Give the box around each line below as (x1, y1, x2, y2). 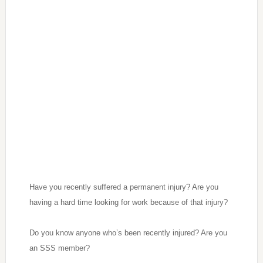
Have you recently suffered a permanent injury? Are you (29, 182, 218, 191)
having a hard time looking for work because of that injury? (29, 197, 228, 207)
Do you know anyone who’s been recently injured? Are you (29, 228, 227, 237)
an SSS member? (29, 243, 90, 252)
